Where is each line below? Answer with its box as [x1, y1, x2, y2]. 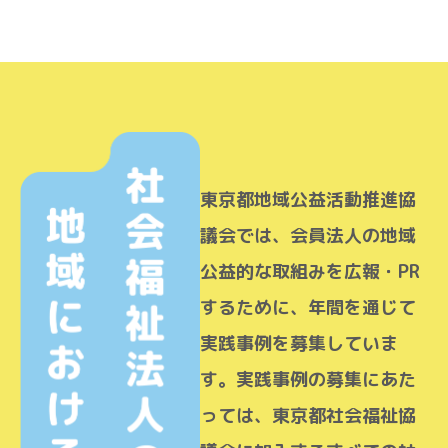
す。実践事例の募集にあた [200, 367, 416, 392]
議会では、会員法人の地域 [200, 223, 416, 248]
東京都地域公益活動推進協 [200, 187, 416, 212]
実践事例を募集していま [200, 331, 398, 356]
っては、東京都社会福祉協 [200, 403, 416, 428]
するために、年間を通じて [200, 295, 416, 320]
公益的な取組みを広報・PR [200, 259, 420, 284]
